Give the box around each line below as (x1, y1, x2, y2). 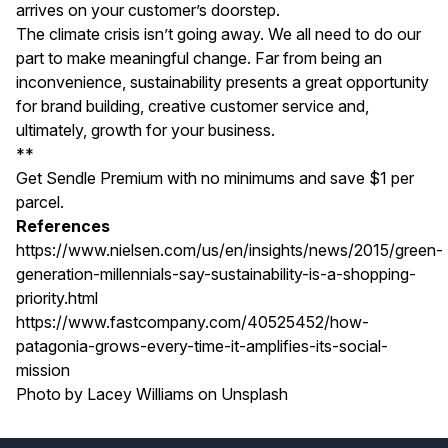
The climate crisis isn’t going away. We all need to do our (16, 23, 421, 44)
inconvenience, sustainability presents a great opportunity (16, 71, 429, 92)
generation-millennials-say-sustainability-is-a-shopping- (16, 263, 416, 284)
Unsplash (221, 383, 288, 404)
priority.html (16, 287, 98, 308)
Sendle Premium (46, 167, 163, 188)
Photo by (16, 383, 83, 404)
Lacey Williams (87, 383, 194, 404)
